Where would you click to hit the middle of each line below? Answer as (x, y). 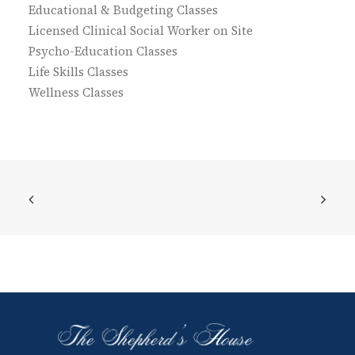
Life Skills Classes (78, 72)
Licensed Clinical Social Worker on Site (141, 31)
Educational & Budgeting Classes (123, 10)
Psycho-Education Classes (103, 51)
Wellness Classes (76, 92)
